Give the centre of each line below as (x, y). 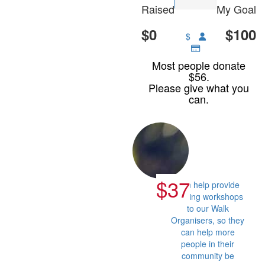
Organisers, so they (208, 220)
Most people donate (199, 65)
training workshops (208, 196)
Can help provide (208, 184)
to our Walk (208, 208)
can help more (208, 232)
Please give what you (199, 87)
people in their (208, 243)
